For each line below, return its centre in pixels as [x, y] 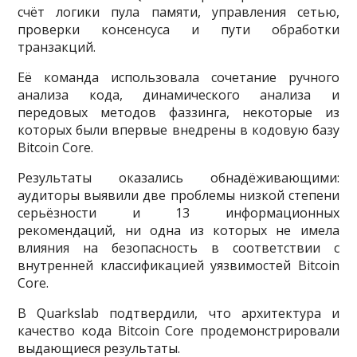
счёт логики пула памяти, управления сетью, [178, 12]
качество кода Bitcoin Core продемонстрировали [178, 331]
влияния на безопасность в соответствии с [178, 248]
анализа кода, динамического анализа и [178, 95]
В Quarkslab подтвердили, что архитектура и [178, 314]
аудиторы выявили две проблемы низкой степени [178, 196]
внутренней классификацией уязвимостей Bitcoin [178, 266]
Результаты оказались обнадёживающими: [178, 178]
